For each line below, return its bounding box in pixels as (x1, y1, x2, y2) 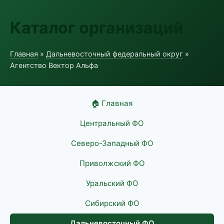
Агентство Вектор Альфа (10, 61, 98, 69)
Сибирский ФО (84, 198, 139, 208)
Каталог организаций (10, 18, 183, 37)
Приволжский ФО (79, 158, 145, 168)
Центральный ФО (80, 118, 144, 128)
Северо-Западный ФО (70, 138, 153, 148)
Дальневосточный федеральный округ (46, 49, 183, 58)
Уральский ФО (85, 178, 138, 188)
